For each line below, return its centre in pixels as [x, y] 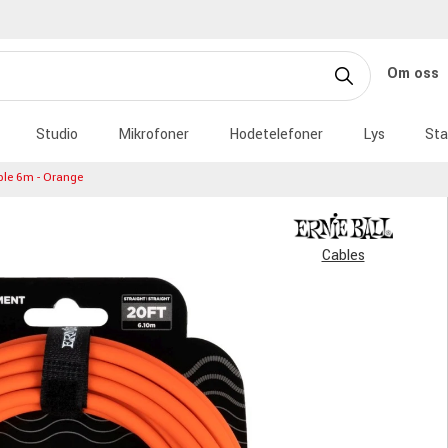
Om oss [415, 73]
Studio [57, 134]
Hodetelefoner [276, 134]
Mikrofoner [153, 134]
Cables [343, 256]
